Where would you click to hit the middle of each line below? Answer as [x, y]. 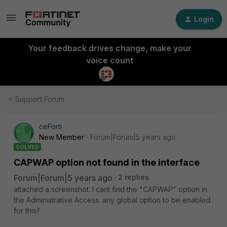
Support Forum [40, 99]
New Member [62, 137]
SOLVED [27, 147]
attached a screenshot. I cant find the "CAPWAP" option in [110, 189]
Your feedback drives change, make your [109, 48]
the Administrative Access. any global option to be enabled [112, 200]
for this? [27, 211]
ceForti [50, 126]
